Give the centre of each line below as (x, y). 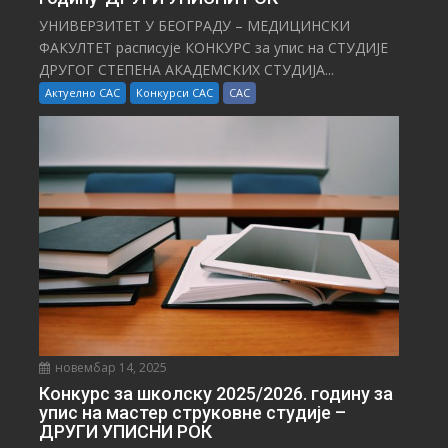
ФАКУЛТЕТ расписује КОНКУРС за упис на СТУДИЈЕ (214, 48)
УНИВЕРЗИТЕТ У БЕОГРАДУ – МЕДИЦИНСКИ (195, 26)
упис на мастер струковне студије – (193, 412)
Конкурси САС (175, 93)
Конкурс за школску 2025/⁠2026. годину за (216, 393)
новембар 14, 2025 (110, 367)
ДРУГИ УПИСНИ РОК (126, 431)
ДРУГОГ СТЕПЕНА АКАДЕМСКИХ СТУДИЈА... (187, 70)
